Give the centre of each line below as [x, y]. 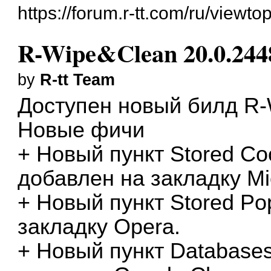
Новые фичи [81, 130]
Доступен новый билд [131, 106]
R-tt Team [78, 80]
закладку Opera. [99, 227]
